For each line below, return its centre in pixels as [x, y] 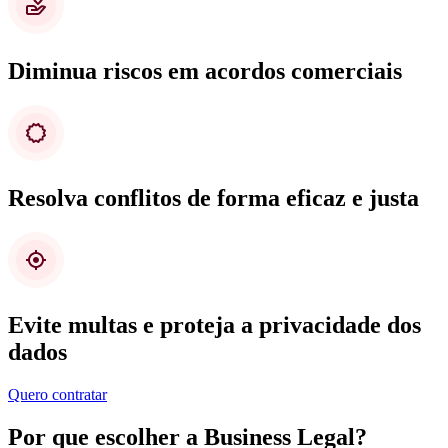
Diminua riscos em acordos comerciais [205, 71]
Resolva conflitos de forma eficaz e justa [213, 198]
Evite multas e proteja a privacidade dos [214, 325]
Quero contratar [57, 394]
